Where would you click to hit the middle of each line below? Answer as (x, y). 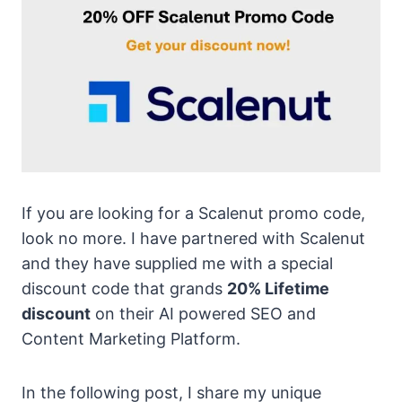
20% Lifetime (278, 288)
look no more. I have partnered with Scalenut (193, 238)
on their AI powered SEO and (203, 313)
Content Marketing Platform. (131, 338)
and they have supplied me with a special (177, 263)
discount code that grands (124, 288)
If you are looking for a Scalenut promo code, (193, 213)
